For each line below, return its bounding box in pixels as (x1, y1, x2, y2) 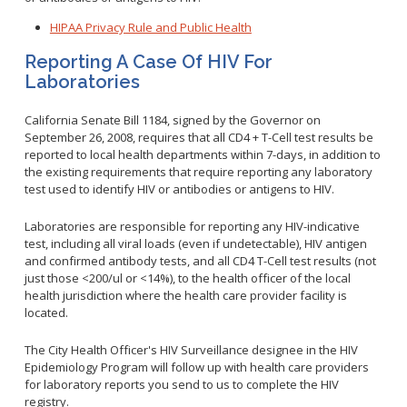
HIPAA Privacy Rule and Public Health (49, 19, 252, 35)
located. (24, 304, 68, 321)
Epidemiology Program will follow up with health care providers (24, 359, 369, 375)
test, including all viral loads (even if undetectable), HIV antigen (24, 235, 367, 252)
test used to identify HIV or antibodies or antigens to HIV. (24, 181, 334, 197)
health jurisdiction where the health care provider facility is (24, 287, 347, 303)
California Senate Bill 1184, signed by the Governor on (24, 112, 321, 128)
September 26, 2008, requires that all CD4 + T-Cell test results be (24, 129, 373, 145)
